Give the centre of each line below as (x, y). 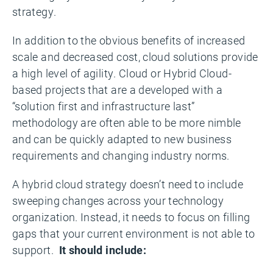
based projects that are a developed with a (118, 89)
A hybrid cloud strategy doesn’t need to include (128, 184)
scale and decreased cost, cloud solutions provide (135, 56)
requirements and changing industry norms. (121, 155)
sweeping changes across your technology (118, 200)
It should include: (103, 250)
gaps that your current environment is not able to (134, 233)
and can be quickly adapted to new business (122, 139)
